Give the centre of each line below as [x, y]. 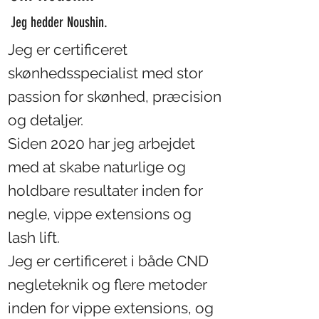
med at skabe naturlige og [97, 167]
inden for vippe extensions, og [111, 308]
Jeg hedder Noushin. [59, 22]
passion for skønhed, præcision [115, 96]
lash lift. [34, 237]
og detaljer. [46, 120]
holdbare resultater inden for [105, 190]
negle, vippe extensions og [100, 214]
